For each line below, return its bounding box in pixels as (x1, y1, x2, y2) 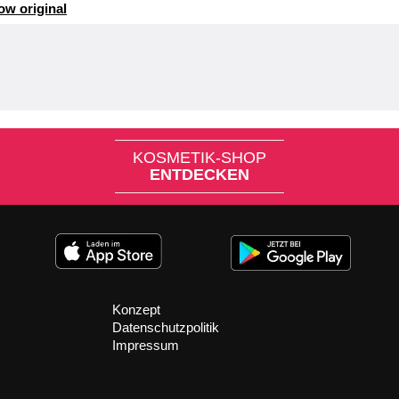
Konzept (111, 302, 160, 317)
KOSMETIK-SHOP (133, 149, 266, 167)
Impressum (111, 338, 179, 353)
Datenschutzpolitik (111, 320, 219, 335)
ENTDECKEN (150, 166, 249, 183)
